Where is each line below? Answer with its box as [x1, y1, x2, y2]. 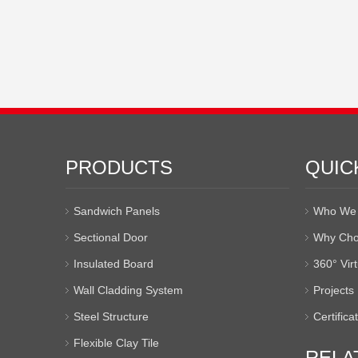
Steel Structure [74, 310, 149, 323]
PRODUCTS [66, 157, 173, 178]
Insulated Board [74, 257, 153, 270]
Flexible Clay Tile [74, 336, 159, 349]
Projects [313, 284, 354, 296]
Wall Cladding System [74, 284, 183, 296]
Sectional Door [74, 231, 148, 244]
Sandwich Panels [74, 205, 160, 217]
